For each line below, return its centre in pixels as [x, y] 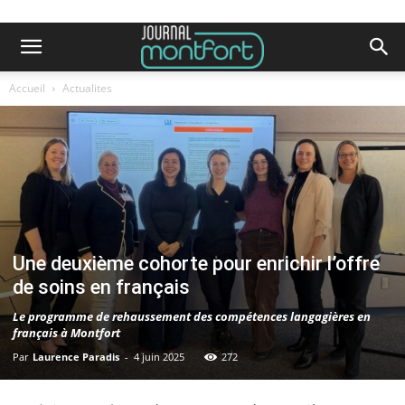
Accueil [27, 88]
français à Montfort [66, 332]
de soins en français [101, 287]
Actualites [87, 88]
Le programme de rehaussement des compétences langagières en [192, 316]
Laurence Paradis [76, 356]
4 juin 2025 [159, 356]
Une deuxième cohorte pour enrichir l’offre [196, 263]
